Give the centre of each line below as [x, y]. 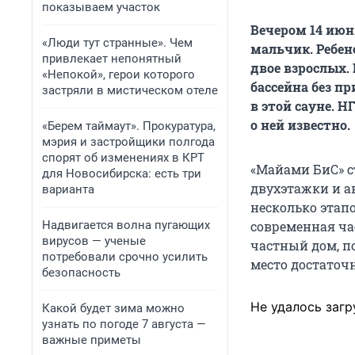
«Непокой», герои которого [118, 74]
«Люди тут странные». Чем [117, 43]
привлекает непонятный [112, 59]
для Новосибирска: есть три [122, 174]
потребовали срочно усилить [125, 257]
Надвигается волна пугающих [126, 225]
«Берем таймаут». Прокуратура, [129, 126]
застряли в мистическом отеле [130, 90]
